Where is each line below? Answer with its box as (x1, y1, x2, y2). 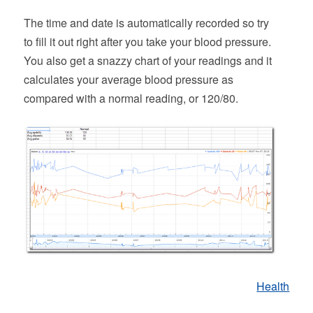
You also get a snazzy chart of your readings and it (23, 52, 272, 68)
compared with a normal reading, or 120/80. (23, 89, 238, 106)
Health (256, 278, 290, 295)
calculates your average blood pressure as (23, 71, 233, 87)
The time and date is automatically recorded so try (23, 14, 269, 31)
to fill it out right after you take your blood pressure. (23, 33, 271, 50)
